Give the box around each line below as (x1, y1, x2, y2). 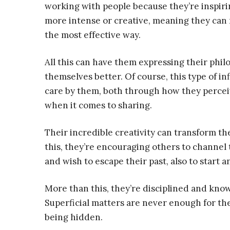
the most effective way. (45, 29, 141, 41)
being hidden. (45, 212, 103, 223)
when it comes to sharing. (45, 100, 152, 111)
